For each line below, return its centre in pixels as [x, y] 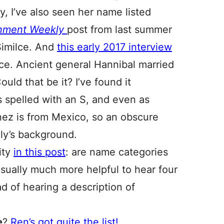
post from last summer [119, 29]
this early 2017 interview [114, 47]
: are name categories [117, 152]
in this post [39, 152]
